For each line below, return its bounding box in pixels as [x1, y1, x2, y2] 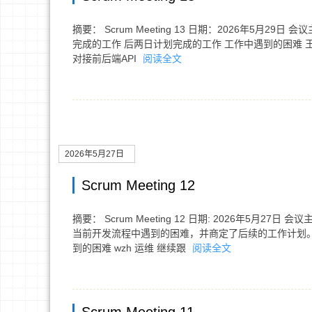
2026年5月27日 [65, 149, 124, 159]
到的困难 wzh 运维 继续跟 [72, 242, 189, 253]
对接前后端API [72, 53, 139, 64]
